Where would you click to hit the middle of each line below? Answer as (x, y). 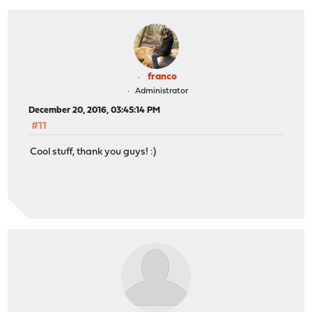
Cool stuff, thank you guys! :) (93, 152)
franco (162, 77)
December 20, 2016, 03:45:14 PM (95, 111)
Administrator (161, 92)
